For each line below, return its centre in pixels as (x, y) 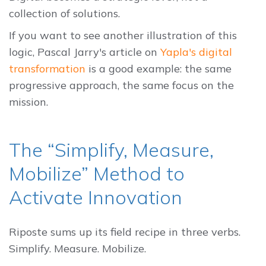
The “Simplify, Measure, (111, 149)
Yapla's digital (196, 52)
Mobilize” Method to (97, 173)
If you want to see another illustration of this (123, 35)
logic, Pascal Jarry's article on (85, 52)
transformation (47, 68)
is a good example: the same (159, 68)
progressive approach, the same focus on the (121, 85)
